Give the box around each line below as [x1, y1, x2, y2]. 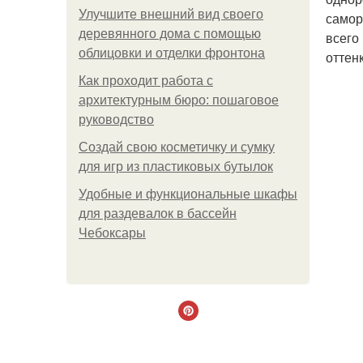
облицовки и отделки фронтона [79, 46, 265, 60]
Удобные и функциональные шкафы [79, 187, 297, 201]
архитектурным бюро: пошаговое [79, 93, 279, 107]
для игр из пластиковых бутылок [79, 160, 273, 173]
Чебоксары [79, 226, 146, 240]
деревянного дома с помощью [79, 27, 261, 41]
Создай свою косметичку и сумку [79, 140, 275, 154]
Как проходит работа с [79, 74, 213, 88]
